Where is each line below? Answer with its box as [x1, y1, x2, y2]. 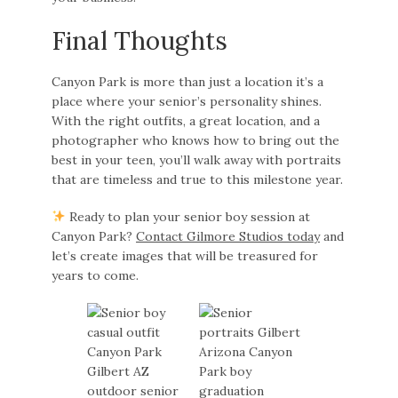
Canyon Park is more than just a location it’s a [52, 73, 324, 90]
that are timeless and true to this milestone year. [52, 171, 344, 187]
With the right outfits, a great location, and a [52, 112, 321, 129]
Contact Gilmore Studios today [136, 227, 321, 244]
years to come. [52, 267, 139, 283]
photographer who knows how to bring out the [52, 131, 340, 148]
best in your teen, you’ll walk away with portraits [52, 151, 342, 168]
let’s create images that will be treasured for [52, 247, 319, 264]
